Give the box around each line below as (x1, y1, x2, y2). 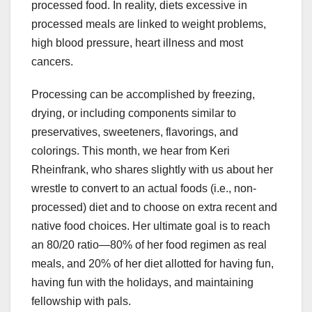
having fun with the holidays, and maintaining (31, 276, 253, 289)
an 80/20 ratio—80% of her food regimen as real (31, 239, 267, 251)
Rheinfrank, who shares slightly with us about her (31, 164, 273, 176)
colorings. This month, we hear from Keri (31, 145, 230, 157)
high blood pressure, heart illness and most (31, 37, 243, 49)
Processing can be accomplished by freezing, (31, 88, 255, 101)
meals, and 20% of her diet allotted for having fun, (31, 258, 274, 270)
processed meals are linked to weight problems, (31, 18, 266, 31)
